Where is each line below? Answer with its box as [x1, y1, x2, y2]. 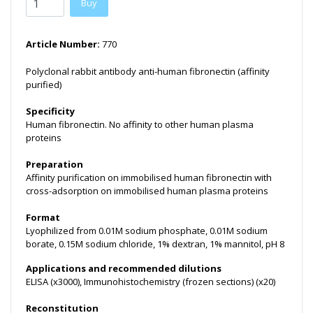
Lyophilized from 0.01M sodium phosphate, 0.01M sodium [26, 224, 268, 238]
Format [26, 211, 60, 224]
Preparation [26, 158, 83, 171]
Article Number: [26, 38, 100, 51]
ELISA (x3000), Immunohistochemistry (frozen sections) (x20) [26, 275, 275, 289]
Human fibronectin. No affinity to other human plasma [26, 118, 254, 131]
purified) [26, 78, 61, 92]
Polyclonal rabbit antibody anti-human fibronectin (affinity [26, 65, 270, 78]
